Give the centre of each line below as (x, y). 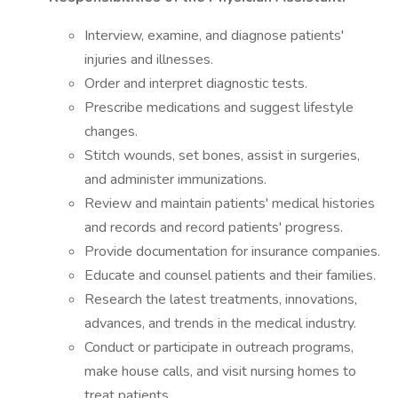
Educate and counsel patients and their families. (230, 275)
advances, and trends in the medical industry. (220, 323)
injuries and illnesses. (149, 60)
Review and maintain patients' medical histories (230, 203)
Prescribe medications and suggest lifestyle (219, 107)
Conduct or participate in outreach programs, (219, 347)
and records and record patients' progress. (214, 227)
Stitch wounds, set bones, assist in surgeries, (222, 155)
